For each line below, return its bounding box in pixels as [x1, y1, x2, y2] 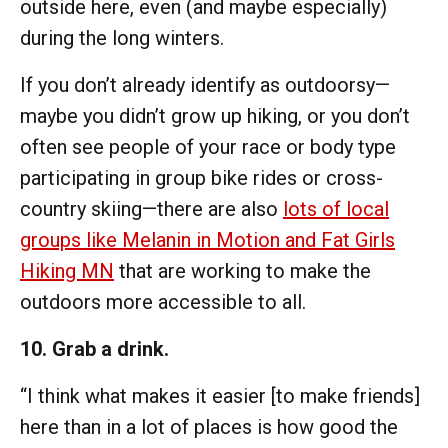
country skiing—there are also [20, 196, 283, 221]
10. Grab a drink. [20, 336, 174, 361]
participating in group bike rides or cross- [20, 165, 383, 190]
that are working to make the [114, 258, 371, 283]
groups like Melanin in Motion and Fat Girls [20, 227, 395, 252]
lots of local [283, 196, 389, 221]
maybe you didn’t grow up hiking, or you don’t [20, 103, 410, 128]
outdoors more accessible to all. [20, 289, 311, 314]
